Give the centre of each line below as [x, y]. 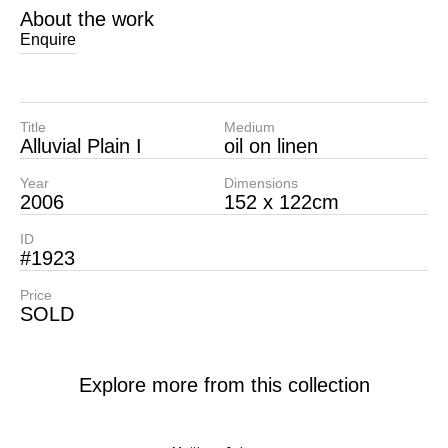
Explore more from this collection [224, 385]
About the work [87, 19]
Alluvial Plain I [81, 146]
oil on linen [271, 146]
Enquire [48, 39]
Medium [249, 127]
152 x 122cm [281, 202]
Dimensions [261, 183]
